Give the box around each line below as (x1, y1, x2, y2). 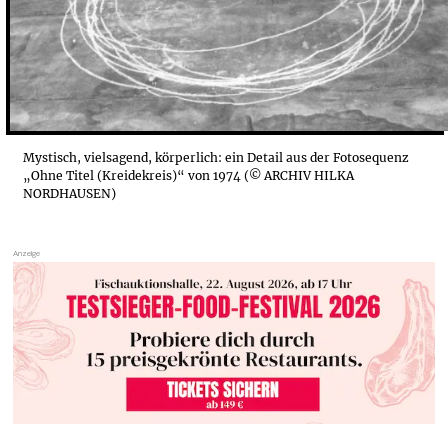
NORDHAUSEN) (23, 186, 117, 202)
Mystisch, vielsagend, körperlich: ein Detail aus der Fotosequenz (23, 150, 410, 166)
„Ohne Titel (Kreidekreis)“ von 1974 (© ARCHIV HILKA (23, 168, 355, 184)
